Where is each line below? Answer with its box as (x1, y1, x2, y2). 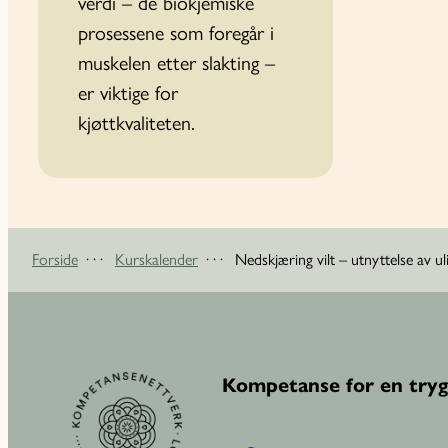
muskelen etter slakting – (78, 50, 275, 75)
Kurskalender (115, 249, 198, 269)
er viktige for (78, 80, 178, 105)
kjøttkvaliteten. (78, 110, 195, 135)
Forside (32, 249, 78, 269)
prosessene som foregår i (78, 20, 274, 45)
